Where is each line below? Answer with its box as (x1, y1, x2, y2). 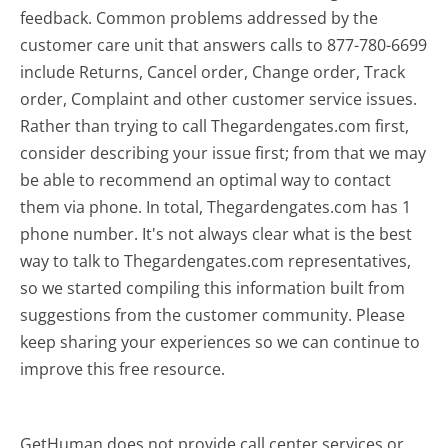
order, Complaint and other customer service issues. (20, 87, 418, 110)
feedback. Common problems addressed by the (20, 6, 379, 29)
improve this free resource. (20, 357, 226, 380)
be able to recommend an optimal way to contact (20, 168, 392, 191)
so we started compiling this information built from (20, 276, 406, 299)
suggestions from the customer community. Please (20, 303, 406, 326)
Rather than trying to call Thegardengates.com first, (20, 114, 410, 137)
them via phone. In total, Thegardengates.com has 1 (20, 195, 412, 218)
